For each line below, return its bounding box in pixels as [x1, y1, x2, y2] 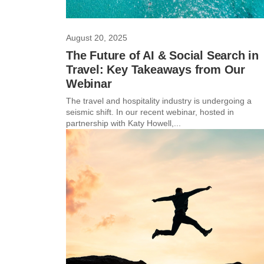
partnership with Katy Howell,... [65, 118, 181, 128]
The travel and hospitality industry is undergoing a [65, 96, 252, 105]
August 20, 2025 [65, 33, 127, 42]
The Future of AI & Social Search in [65, 49, 259, 62]
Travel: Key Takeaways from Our [65, 63, 245, 76]
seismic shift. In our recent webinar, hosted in [65, 107, 234, 117]
